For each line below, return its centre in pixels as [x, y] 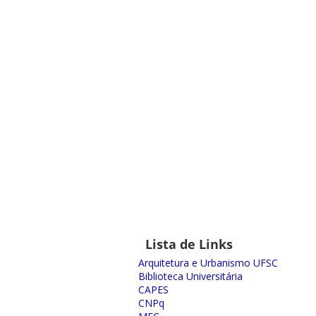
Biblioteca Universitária [190, 276]
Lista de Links [189, 244]
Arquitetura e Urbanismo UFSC [208, 262]
